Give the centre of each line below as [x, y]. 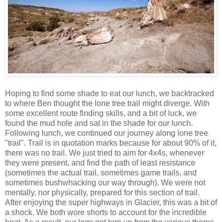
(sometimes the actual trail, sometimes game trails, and [101, 172]
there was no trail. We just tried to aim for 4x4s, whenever [105, 153]
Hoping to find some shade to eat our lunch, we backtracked [110, 93]
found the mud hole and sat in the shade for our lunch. [99, 123]
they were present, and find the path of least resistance [100, 163]
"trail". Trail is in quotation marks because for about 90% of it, [111, 143]
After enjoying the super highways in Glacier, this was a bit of [111, 202]
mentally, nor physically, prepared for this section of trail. [102, 192]
